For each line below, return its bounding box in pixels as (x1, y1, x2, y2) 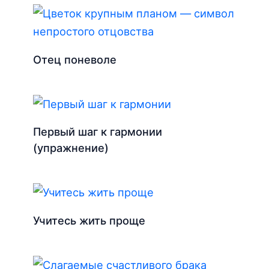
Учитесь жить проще (33, 213, 146, 227)
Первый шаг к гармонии (33, 125, 163, 139)
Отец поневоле (33, 52, 117, 66)
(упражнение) (33, 141, 109, 155)
